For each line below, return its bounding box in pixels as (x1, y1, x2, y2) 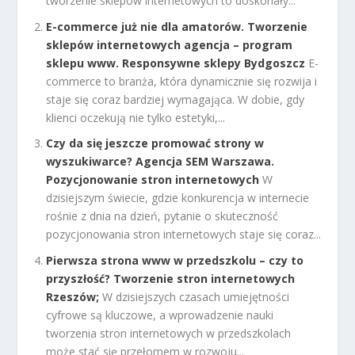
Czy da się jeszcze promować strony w (46, 136, 265, 151)
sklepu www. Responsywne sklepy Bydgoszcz (46, 55, 306, 71)
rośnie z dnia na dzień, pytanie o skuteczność (46, 208, 279, 224)
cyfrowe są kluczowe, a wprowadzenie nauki (46, 307, 274, 323)
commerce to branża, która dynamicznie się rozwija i (46, 73, 318, 89)
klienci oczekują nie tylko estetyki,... (46, 109, 226, 125)
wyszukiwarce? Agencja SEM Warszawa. (46, 154, 275, 170)
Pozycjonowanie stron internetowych (46, 172, 260, 188)
